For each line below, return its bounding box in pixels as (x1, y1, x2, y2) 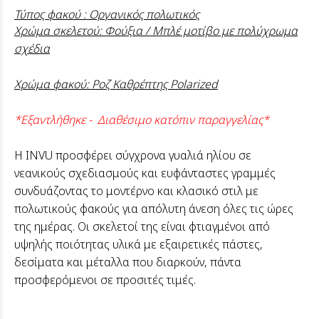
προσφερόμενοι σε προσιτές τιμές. (14, 271, 199, 288)
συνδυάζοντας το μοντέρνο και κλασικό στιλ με (14, 182, 258, 199)
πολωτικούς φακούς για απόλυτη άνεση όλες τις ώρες (14, 200, 293, 216)
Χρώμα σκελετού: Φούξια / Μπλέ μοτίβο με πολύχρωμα (14, 22, 298, 38)
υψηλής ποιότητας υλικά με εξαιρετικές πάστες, (14, 236, 263, 252)
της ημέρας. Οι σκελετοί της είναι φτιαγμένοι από (14, 218, 270, 234)
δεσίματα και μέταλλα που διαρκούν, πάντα (14, 253, 241, 270)
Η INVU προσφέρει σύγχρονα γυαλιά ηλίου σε (14, 147, 251, 163)
